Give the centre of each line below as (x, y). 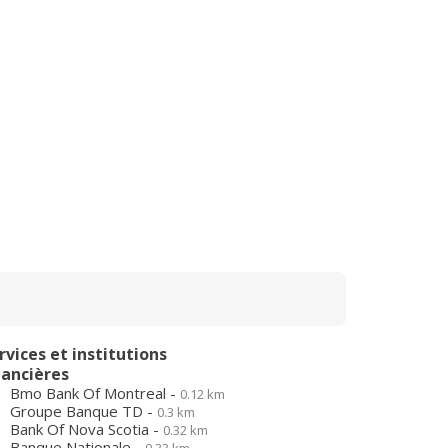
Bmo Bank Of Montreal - (95, 393)
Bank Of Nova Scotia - (86, 429)
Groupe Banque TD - (83, 411)
